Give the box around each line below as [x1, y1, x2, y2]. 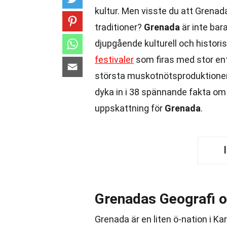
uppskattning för [95, 103, 165, 113]
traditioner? [95, 22, 144, 32]
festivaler [95, 54, 134, 65]
